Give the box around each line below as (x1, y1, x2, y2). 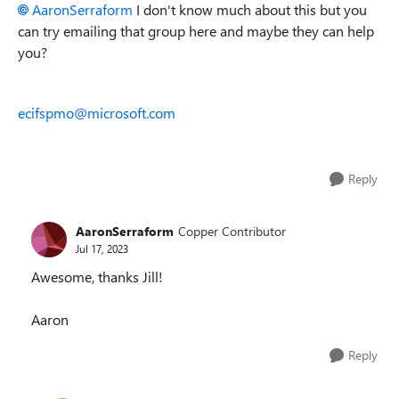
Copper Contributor (178, 223, 286, 240)
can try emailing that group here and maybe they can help (18, 20, 374, 40)
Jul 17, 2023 (76, 241, 128, 256)
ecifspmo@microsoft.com (18, 102, 175, 122)
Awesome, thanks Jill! (31, 266, 163, 286)
